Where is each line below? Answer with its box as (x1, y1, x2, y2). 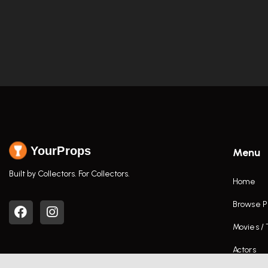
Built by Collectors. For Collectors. (9, 168, 130, 179)
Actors (233, 244, 256, 255)
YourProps (31, 144, 91, 157)
